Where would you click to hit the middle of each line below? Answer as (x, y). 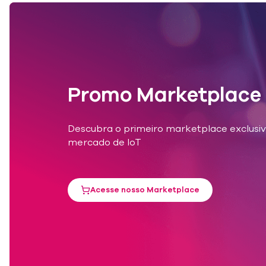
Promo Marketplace (164, 95)
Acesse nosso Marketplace (145, 190)
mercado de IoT (104, 142)
